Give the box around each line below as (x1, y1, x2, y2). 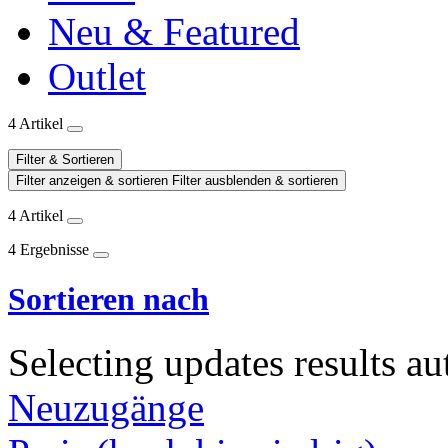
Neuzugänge (8, 386, 204, 430)
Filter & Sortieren (16, 151, 114, 167)
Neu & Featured (48, 9, 300, 53)
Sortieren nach (8, 281, 209, 318)
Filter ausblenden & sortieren (172, 172, 338, 188)
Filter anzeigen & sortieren (16, 172, 172, 188)
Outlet (48, 54, 146, 98)
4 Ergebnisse (8, 240, 93, 258)
